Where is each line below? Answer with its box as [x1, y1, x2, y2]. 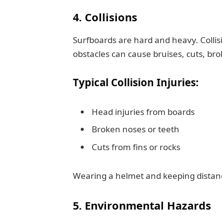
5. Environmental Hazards [72, 198, 211, 213]
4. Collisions [72, 9, 137, 24]
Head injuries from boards [91, 106, 195, 117]
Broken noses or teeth [91, 123, 179, 135]
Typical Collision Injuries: [72, 75, 199, 90]
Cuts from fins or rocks [91, 141, 180, 153]
